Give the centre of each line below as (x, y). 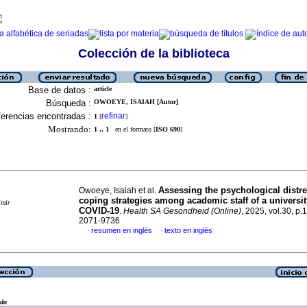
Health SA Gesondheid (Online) (182, 211)
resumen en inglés (122, 230)
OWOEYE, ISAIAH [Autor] (136, 102)
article (103, 89)
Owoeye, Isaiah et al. (119, 191)
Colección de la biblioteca (153, 53)
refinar (113, 116)
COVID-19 (99, 211)
